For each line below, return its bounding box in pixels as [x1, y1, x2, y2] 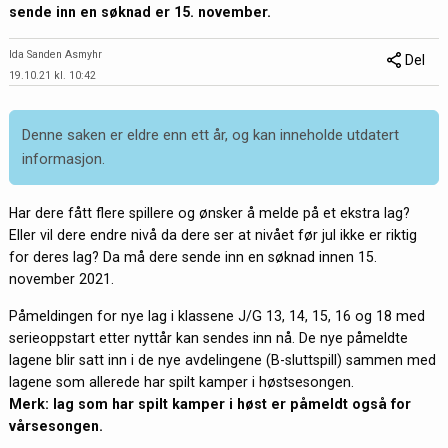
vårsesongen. [8, 417, 103, 434]
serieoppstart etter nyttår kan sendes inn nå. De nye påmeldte [8, 329, 408, 346]
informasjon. [22, 150, 106, 169]
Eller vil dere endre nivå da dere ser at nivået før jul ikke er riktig [8, 227, 417, 244]
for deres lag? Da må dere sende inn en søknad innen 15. [8, 249, 377, 266]
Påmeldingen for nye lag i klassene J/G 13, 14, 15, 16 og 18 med [8, 307, 425, 324]
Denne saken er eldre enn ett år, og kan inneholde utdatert [22, 126, 400, 145]
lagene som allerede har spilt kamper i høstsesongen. [8, 373, 354, 390]
